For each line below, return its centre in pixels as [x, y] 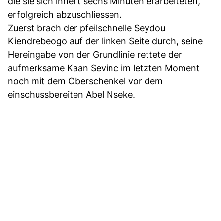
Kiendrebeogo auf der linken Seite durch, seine [105, 41]
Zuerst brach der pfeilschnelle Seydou [87, 28]
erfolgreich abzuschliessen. [65, 14]
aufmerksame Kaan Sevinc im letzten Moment [104, 68]
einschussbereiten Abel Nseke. [72, 94]
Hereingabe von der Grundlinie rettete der [95, 54]
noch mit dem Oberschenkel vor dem [85, 81]
